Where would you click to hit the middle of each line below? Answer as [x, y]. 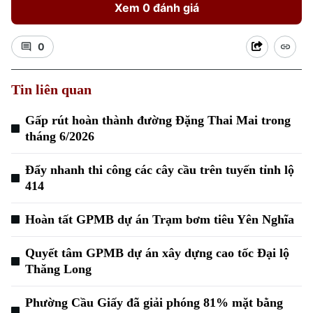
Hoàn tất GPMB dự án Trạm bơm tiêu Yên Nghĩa [160, 219]
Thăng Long [58, 269]
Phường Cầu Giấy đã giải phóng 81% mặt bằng [154, 303]
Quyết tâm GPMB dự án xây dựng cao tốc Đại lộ [157, 253]
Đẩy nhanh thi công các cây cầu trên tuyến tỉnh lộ [160, 170]
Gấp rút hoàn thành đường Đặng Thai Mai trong [158, 120]
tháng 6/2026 [60, 136]
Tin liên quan [51, 89]
